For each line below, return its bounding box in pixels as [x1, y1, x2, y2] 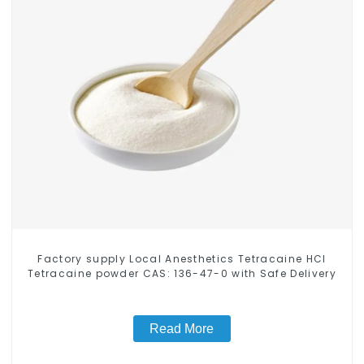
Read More [149, 322, 214, 336]
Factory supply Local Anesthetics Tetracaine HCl [37, 251, 327, 266]
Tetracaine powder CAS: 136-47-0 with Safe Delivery [27, 266, 336, 280]
